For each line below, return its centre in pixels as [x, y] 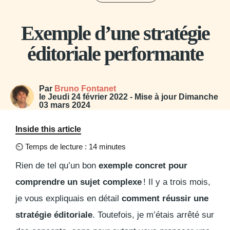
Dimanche [198, 97]
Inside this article [48, 129]
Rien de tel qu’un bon [57, 166]
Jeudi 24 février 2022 [88, 97]
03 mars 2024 [65, 105]
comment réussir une [165, 199]
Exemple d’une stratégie [115, 33]
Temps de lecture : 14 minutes [75, 147]
